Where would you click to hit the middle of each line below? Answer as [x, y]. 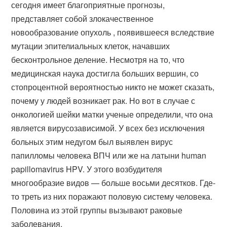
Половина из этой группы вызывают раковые [97, 210]
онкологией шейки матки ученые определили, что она [112, 114]
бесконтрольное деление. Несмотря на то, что [98, 60]
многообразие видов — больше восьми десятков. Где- [113, 183]
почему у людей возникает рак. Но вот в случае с [103, 101]
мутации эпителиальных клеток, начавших [91, 46]
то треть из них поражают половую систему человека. [112, 196]
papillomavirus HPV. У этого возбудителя [87, 169]
